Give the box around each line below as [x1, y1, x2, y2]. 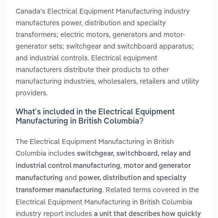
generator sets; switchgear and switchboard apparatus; [16, 41, 194, 51]
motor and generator [124, 163, 191, 170]
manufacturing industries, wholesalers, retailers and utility [16, 76, 199, 86]
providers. [16, 88, 48, 97]
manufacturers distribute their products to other [16, 64, 169, 74]
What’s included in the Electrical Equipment [16, 109, 175, 117]
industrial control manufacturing [16, 163, 120, 170]
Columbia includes [16, 148, 77, 158]
